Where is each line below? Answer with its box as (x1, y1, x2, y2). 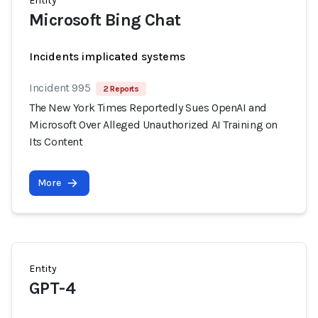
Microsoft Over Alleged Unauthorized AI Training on (29, 118, 278, 131)
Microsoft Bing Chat (29, 10, 181, 30)
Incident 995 (29, 81, 91, 94)
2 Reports (103, 84, 139, 94)
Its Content (29, 135, 83, 148)
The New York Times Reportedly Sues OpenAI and (29, 101, 268, 114)
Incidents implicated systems (29, 50, 185, 63)
